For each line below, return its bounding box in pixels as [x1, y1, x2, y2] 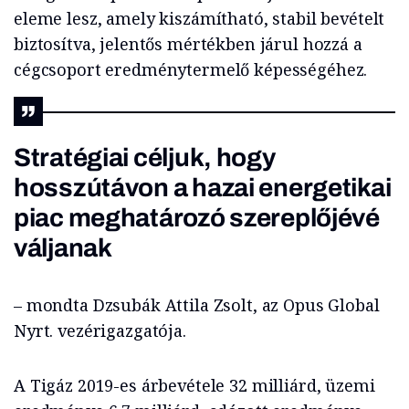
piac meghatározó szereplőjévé [14, 204, 380, 233]
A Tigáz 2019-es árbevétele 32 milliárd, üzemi [14, 374, 375, 397]
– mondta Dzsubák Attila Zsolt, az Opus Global [14, 294, 380, 317]
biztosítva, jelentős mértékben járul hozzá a [14, 33, 362, 56]
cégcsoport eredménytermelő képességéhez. [14, 58, 368, 81]
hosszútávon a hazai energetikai [14, 173, 392, 203]
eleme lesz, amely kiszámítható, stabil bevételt [14, 7, 385, 30]
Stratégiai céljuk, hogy [14, 143, 276, 173]
